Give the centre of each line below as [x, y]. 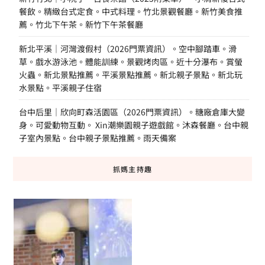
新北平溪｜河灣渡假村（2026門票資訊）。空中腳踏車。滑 [127, 48]
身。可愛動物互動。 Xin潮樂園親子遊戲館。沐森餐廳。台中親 [133, 125]
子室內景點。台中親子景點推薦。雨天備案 [97, 138]
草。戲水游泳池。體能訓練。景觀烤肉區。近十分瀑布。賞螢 [130, 61]
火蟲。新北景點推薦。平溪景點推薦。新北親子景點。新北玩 [130, 74]
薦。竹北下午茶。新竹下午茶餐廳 [81, 24]
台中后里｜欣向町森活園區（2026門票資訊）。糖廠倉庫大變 [132, 112]
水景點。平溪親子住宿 [60, 87]
